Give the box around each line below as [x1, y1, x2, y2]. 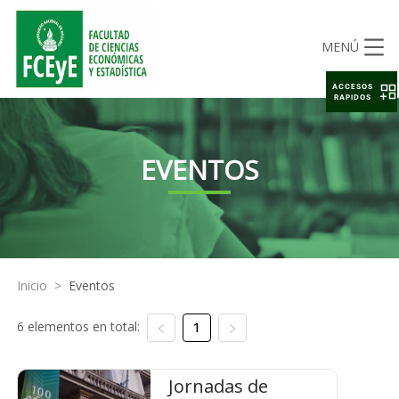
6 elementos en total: [16, 318, 140, 335]
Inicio [16, 277, 47, 294]
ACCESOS [332, 82, 374, 91]
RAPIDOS [334, 93, 372, 102]
